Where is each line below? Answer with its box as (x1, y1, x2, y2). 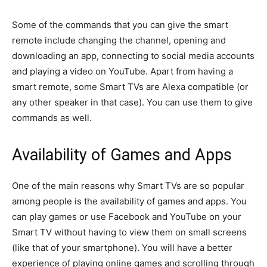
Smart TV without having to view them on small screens (12, 226, 247, 238)
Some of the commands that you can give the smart (12, 19, 228, 30)
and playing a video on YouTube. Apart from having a (12, 66, 233, 77)
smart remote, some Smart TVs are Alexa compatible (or (12, 81, 249, 92)
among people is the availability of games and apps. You (12, 195, 247, 207)
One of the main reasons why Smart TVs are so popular (12, 180, 244, 191)
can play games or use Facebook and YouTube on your (12, 211, 241, 222)
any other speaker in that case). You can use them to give (12, 97, 253, 108)
